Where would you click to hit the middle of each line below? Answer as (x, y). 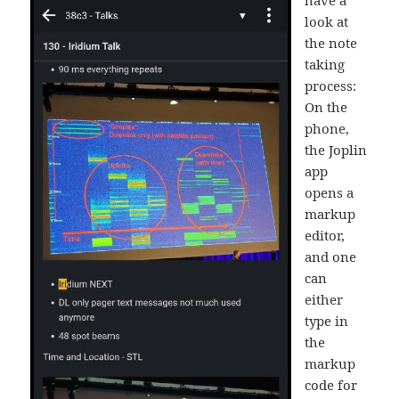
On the (326, 106)
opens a (330, 192)
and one (331, 256)
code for (331, 384)
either (324, 299)
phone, (327, 128)
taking (325, 64)
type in (327, 320)
